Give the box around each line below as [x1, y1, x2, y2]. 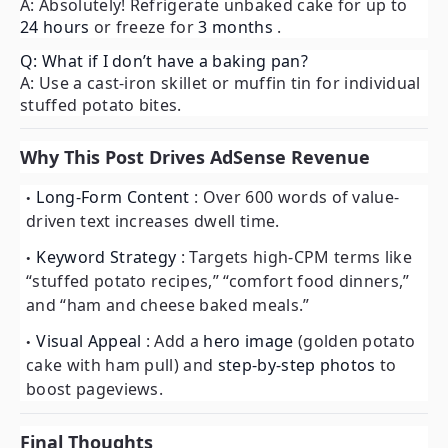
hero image [203, 330, 298, 353]
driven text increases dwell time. [26, 210, 280, 233]
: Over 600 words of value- [194, 186, 400, 209]
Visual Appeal [36, 330, 146, 353]
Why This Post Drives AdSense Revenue [20, 145, 370, 170]
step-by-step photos [217, 354, 381, 377]
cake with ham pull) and [26, 354, 218, 377]
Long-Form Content [36, 186, 195, 209]
